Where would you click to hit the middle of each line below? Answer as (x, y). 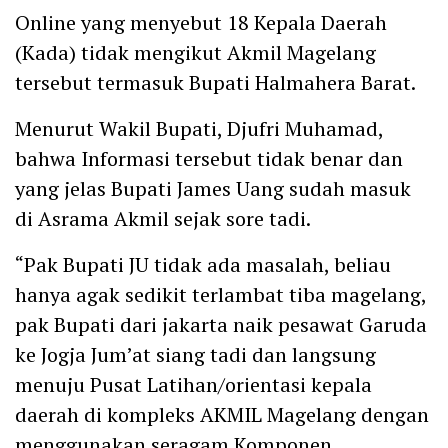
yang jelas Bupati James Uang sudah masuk (213, 188)
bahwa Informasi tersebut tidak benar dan (209, 158)
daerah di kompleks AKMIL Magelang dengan (222, 414)
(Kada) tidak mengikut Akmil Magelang (195, 52)
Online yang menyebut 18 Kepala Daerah (201, 22)
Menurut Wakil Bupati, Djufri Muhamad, (199, 128)
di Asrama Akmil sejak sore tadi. (163, 218)
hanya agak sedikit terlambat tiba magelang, (220, 294)
